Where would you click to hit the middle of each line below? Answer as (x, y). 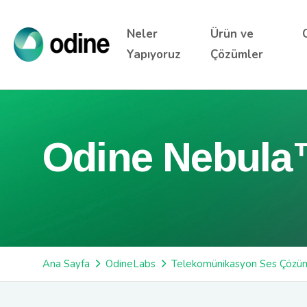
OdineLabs (131, 264)
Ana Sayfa (66, 264)
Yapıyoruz (154, 54)
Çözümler (237, 54)
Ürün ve (232, 34)
